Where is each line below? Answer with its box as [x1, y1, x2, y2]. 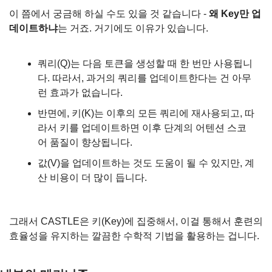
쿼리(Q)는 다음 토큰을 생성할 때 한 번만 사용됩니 [38, 58, 253, 69]
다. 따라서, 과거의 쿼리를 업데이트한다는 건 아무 [38, 72, 251, 83]
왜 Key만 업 [209, 8, 261, 19]
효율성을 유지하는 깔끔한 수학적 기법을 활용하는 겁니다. [9, 230, 259, 241]
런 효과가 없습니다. [38, 87, 123, 98]
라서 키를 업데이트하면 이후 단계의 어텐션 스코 [38, 122, 246, 133]
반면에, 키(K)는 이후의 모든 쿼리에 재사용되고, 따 [38, 107, 254, 118]
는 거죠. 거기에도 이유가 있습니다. [58, 22, 208, 33]
